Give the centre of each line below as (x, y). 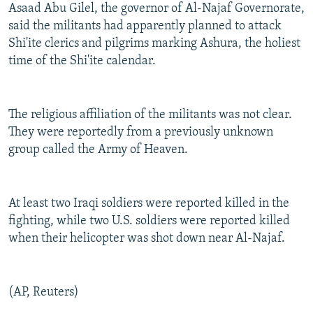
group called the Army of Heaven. (98, 150)
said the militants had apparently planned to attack (145, 27)
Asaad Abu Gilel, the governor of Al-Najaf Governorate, (156, 9)
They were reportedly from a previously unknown (141, 133)
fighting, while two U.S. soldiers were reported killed (149, 221)
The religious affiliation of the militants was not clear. (150, 115)
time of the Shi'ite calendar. (82, 61)
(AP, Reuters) (44, 293)
